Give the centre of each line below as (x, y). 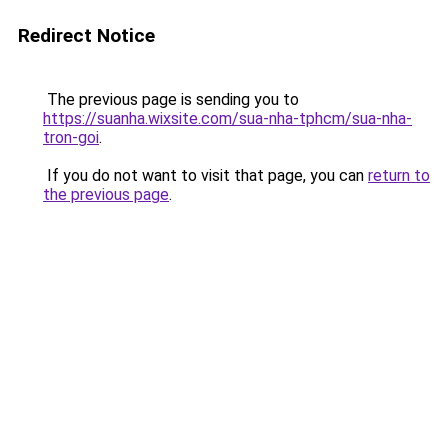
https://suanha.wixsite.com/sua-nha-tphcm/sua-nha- (227, 118)
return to (399, 175)
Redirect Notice (86, 35)
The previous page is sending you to (171, 99)
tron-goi (71, 137)
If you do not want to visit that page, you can (205, 175)
